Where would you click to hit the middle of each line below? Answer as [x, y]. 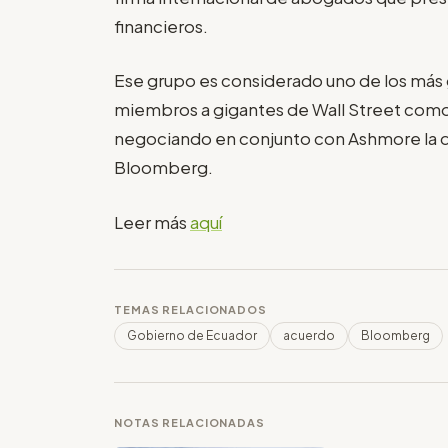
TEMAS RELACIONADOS [190, 309]
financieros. [161, 25]
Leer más [152, 221]
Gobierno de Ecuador [192, 335]
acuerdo [309, 335]
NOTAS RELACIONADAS [189, 422]
